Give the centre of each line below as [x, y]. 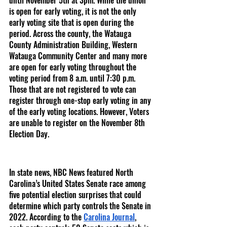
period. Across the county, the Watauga [71, 34]
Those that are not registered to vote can [74, 89]
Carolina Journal [109, 217]
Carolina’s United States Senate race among [79, 184]
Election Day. [29, 134]
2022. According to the [46, 217]
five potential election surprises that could [76, 195]
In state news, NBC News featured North [72, 173]
